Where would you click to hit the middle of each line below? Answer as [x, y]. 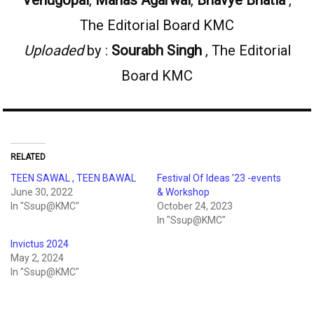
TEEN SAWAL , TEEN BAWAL [73, 178]
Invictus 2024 [40, 244]
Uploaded [53, 50]
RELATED [28, 157]
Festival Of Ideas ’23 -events [219, 178]
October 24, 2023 [195, 206]
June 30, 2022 [42, 192]
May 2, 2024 [37, 258]
